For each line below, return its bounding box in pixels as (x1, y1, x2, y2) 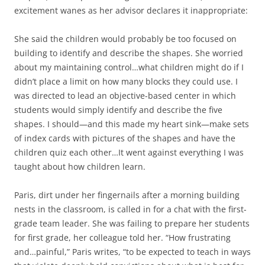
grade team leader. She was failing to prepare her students (14, 218, 250, 230)
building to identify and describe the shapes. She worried (14, 47, 243, 59)
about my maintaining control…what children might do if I (14, 62, 244, 73)
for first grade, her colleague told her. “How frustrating (14, 232, 231, 244)
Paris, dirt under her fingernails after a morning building (14, 189, 240, 201)
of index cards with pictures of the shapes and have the (14, 132, 235, 144)
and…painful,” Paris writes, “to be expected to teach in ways (14, 246, 251, 258)
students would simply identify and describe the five (14, 104, 222, 116)
